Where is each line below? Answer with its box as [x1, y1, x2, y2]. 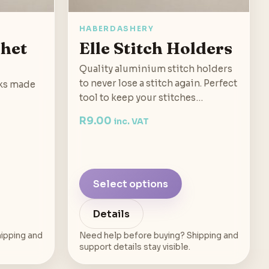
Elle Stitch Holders [79, 38, 232, 59]
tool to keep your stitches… [79, 92, 203, 104]
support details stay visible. [79, 242, 190, 253]
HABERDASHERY [79, 24, 154, 34]
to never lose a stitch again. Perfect [79, 77, 237, 89]
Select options [92, 177, 168, 190]
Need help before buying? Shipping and [79, 231, 238, 241]
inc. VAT [113, 116, 149, 127]
